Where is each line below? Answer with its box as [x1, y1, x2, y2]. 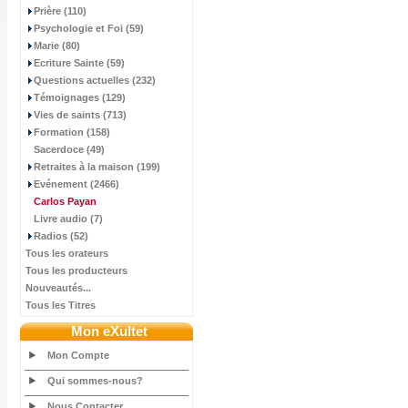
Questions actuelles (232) [34, 75, 156, 86]
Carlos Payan [34, 196, 97, 207]
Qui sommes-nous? [47, 375, 143, 386]
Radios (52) [34, 230, 88, 241]
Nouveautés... [25, 282, 91, 293]
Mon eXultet [70, 323, 148, 339]
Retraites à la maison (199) [34, 161, 160, 172]
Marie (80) [34, 40, 80, 51]
